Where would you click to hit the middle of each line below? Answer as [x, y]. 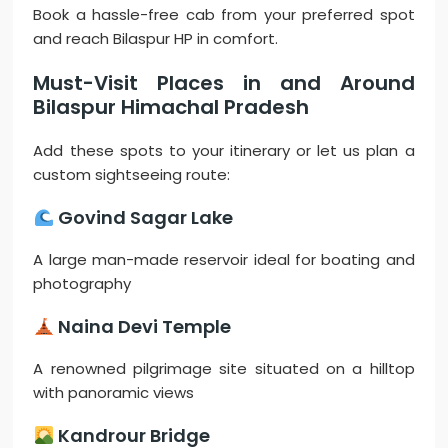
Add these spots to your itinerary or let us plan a [224, 151]
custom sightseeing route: [132, 175]
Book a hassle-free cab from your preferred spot [224, 15]
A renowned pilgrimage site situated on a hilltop [224, 369]
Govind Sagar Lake [143, 218]
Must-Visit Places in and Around [224, 83]
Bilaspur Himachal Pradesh [171, 107]
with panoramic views [114, 393]
